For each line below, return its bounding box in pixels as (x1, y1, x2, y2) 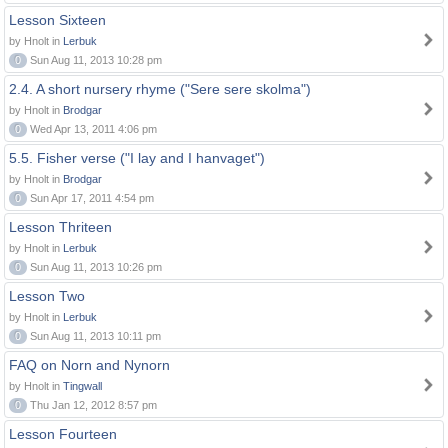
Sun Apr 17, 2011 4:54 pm (27, 192, 154, 204)
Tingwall (63, 380, 102, 392)
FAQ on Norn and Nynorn (9, 357, 170, 373)
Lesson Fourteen (9, 426, 117, 442)
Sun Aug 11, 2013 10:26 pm (27, 261, 162, 273)
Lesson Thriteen (9, 219, 112, 235)
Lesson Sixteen (9, 12, 106, 28)
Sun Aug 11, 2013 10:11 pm (27, 330, 161, 342)
